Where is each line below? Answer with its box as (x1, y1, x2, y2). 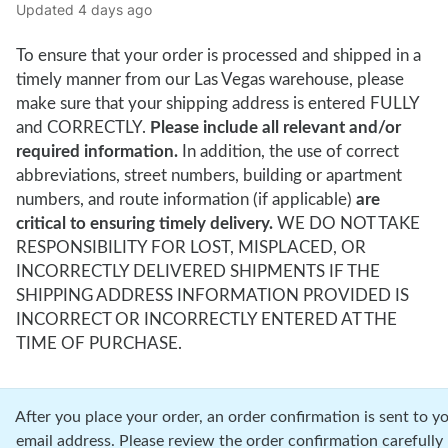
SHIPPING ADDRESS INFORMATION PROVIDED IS (16, 287, 409, 304)
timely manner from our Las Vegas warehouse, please (16, 71, 404, 88)
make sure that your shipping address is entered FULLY (16, 95, 420, 112)
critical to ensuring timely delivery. (16, 215, 273, 232)
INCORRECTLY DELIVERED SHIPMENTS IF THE (16, 263, 380, 280)
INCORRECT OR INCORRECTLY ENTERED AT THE (16, 311, 397, 328)
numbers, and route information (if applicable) (16, 191, 356, 208)
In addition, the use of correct (178, 143, 399, 160)
